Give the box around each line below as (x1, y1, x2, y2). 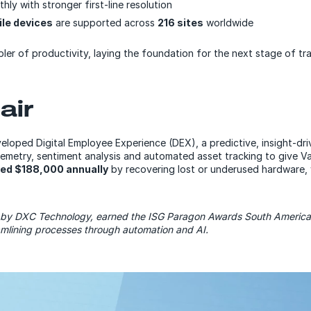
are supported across (52, 16, 158, 28)
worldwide (203, 16, 253, 28)
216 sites (157, 16, 203, 28)
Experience (115, 136, 166, 149)
